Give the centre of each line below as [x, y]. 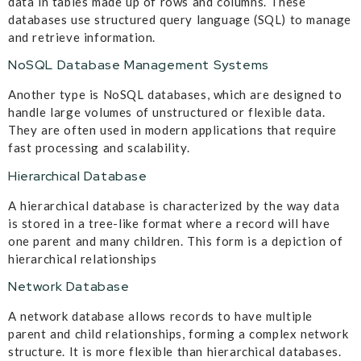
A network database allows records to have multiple [161, 315]
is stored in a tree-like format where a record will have [169, 223]
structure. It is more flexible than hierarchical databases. [175, 351]
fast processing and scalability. [99, 148]
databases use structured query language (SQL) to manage [180, 19]
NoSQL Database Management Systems [139, 65]
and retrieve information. [82, 37]
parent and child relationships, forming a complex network [178, 333]
